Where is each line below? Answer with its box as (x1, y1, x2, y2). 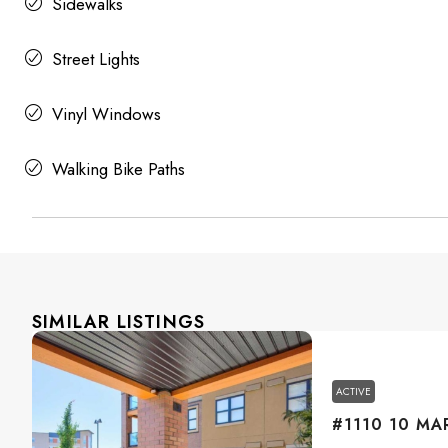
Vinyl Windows (52, 102, 161, 127)
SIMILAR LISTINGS (32, 309, 206, 336)
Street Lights (52, 47, 140, 72)
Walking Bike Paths (52, 157, 185, 182)
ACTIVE (336, 383, 371, 399)
